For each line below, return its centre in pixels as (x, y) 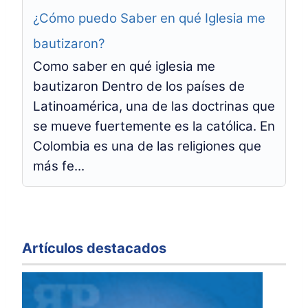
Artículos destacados (94, 248)
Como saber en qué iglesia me (124, 66)
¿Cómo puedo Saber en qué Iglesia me (149, 18)
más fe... (59, 166)
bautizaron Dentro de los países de (139, 86)
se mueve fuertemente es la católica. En (154, 126)
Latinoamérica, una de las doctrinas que (154, 106)
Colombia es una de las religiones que (147, 146)
